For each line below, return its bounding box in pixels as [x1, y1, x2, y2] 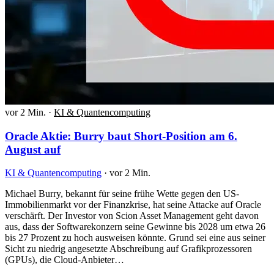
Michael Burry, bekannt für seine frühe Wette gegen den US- [5, 188, 239, 199]
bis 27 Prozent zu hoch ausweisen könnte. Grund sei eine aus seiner [5, 232, 265, 243]
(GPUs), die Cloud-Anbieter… [5, 254, 124, 265]
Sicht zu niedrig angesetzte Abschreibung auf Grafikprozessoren [5, 243, 252, 254]
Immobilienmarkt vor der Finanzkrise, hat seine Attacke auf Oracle [5, 199, 261, 210]
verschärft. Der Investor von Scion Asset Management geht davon [5, 210, 259, 221]
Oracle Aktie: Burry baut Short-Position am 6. [5, 129, 237, 143]
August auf [5, 143, 61, 156]
